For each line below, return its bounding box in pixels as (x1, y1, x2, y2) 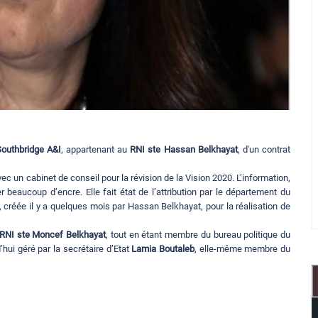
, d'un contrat (237, 144, 291, 155)
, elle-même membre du (194, 243, 291, 255)
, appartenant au (60, 144, 131, 155)
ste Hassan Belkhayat (148, 144, 238, 155)
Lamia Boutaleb (131, 243, 194, 255)
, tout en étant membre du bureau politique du (106, 229, 291, 241)
